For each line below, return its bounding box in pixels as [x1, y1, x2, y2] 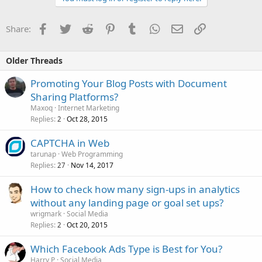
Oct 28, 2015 [67, 114, 108, 124]
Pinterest [115, 22, 151, 33]
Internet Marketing [58, 103, 119, 113]
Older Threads [6, 55, 63, 66]
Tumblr [137, 22, 167, 33]
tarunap [30, 149, 56, 159]
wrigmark [30, 209, 61, 219]
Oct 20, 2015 [67, 220, 108, 230]
